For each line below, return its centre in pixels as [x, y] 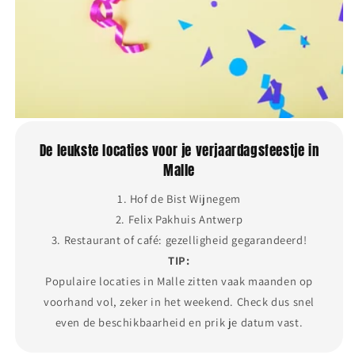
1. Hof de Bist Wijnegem [179, 198]
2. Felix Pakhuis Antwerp [179, 219]
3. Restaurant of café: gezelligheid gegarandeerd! [179, 239]
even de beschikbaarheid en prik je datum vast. [179, 322]
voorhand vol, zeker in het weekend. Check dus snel [179, 301]
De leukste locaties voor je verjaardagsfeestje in [179, 150]
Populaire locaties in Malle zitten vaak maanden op [179, 281]
